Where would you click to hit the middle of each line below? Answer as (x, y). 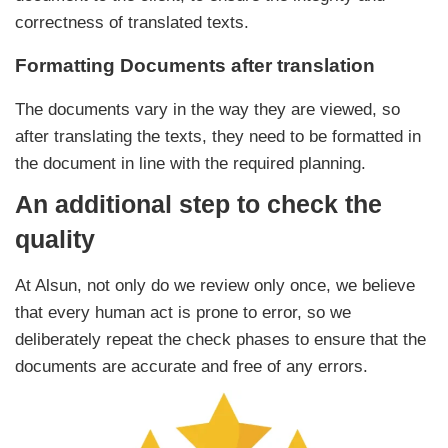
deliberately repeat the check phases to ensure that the (220, 340)
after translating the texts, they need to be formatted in (218, 137)
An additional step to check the (198, 204)
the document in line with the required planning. (190, 164)
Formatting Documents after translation (195, 66)
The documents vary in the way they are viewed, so (207, 110)
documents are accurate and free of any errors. (191, 367)
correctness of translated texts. (132, 23)
